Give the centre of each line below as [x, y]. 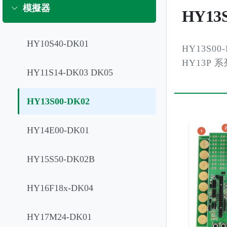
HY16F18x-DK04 [60, 188]
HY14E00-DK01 [58, 130]
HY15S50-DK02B [61, 159]
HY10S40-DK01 [58, 44]
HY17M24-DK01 [59, 217]
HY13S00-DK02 [58, 101]
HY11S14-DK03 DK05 [70, 72]
